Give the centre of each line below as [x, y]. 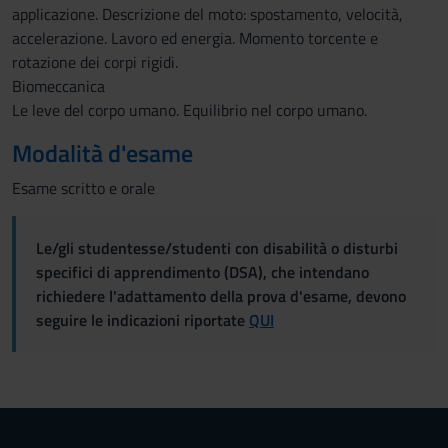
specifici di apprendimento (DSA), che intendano [202, 272]
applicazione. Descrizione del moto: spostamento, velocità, [207, 14]
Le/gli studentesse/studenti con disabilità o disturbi [217, 248]
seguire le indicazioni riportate [142, 320]
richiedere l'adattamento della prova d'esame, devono [221, 296]
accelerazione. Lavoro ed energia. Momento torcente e [195, 38]
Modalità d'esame [102, 153]
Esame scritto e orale [83, 188]
